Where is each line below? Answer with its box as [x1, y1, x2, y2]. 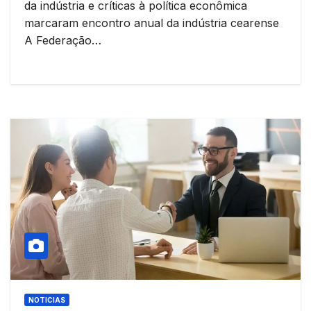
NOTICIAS [28, 296, 65, 305]
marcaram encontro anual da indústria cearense [24, 15, 279, 30]
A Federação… [24, 33, 101, 47]
